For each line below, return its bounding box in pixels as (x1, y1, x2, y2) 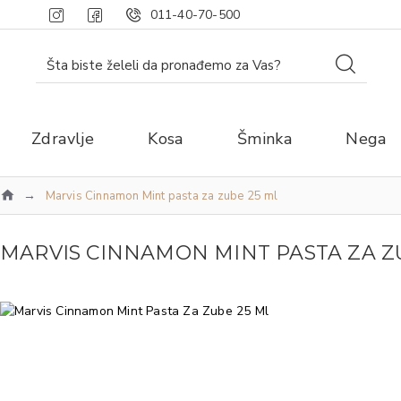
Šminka (236, 127, 293, 149)
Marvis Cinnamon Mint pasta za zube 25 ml (45, 188, 278, 204)
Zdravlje (31, 127, 95, 149)
